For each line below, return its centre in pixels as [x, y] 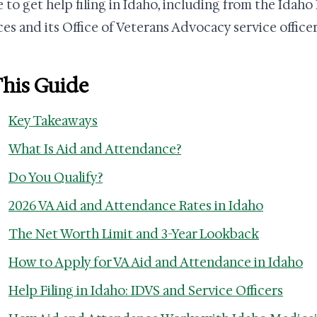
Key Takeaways [53, 121]
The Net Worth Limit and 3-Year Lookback [134, 234]
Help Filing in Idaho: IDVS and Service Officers [146, 291]
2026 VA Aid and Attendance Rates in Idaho [136, 206]
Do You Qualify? [56, 178]
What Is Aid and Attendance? [95, 149]
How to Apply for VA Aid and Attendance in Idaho [156, 263]
